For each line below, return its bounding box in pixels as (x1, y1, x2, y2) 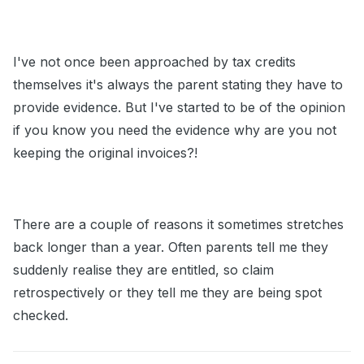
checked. (13, 307, 68, 324)
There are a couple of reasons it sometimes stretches (13, 216, 344, 233)
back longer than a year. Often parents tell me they (13, 239, 328, 256)
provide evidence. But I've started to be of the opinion (13, 99, 345, 116)
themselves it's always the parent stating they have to (13, 76, 343, 93)
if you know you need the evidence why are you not (13, 122, 336, 139)
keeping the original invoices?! (13, 145, 197, 162)
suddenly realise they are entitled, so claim (13, 262, 274, 279)
